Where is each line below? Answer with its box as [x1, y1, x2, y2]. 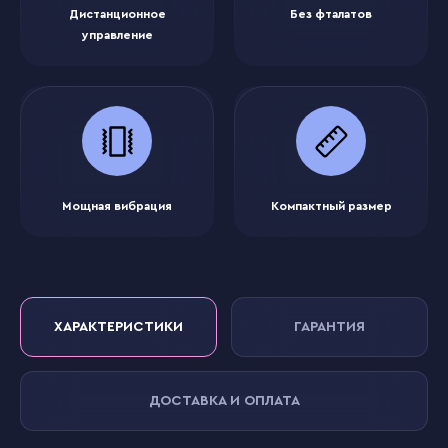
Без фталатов [290, 8, 372, 20]
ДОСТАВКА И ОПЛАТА [148, 393, 300, 408]
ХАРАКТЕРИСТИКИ [54, 319, 183, 334]
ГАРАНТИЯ [294, 319, 365, 334]
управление [81, 29, 153, 41]
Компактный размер [270, 200, 392, 212]
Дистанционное [68, 8, 166, 20]
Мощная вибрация [62, 200, 172, 212]
